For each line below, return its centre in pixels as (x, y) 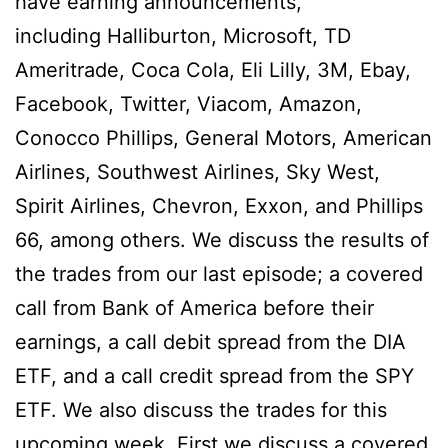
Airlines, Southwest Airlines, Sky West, (197, 171)
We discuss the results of (307, 239)
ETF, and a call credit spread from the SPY (214, 375)
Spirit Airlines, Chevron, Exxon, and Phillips (219, 205)
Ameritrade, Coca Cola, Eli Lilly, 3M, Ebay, (213, 69)
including (61, 35)
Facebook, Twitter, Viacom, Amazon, (188, 103)
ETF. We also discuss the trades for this (201, 409)
